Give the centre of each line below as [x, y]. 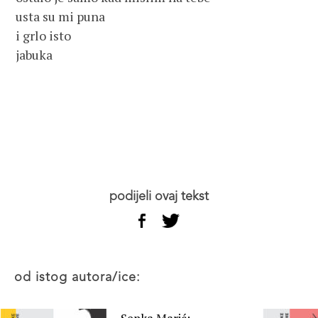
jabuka [34, 55]
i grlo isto [44, 35]
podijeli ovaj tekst [163, 197]
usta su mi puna [61, 16]
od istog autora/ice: [82, 278]
